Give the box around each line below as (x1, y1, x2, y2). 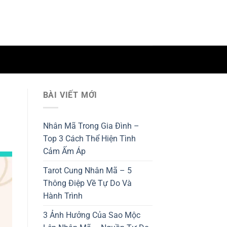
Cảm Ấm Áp (43, 146, 86, 156)
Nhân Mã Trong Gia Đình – (43, 121, 139, 131)
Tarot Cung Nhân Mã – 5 (43, 165, 132, 175)
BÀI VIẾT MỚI (43, 90, 98, 100)
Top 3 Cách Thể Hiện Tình (43, 133, 136, 143)
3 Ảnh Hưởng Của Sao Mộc (43, 210, 140, 220)
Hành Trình (43, 191, 83, 201)
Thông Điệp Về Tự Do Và (43, 178, 132, 188)
